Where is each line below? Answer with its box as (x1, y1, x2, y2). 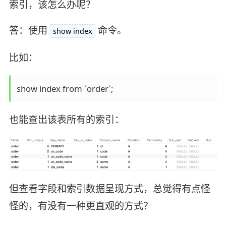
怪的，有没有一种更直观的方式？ (9, 199, 153, 212)
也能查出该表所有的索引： (9, 113, 124, 126)
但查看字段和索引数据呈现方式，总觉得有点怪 (9, 182, 210, 195)
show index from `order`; (16, 83, 113, 95)
